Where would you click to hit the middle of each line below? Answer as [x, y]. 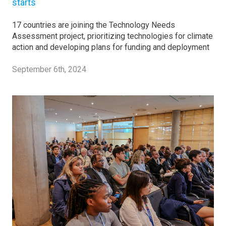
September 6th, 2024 [49, 69]
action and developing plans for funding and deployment [111, 47]
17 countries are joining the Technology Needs [94, 25]
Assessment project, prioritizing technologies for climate [112, 36]
